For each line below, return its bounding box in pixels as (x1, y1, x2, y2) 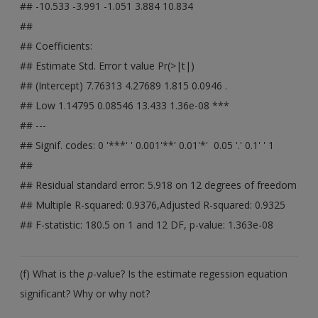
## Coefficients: (20, 38, 93, 53)
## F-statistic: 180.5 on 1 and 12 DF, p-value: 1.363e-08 (20, 217, 274, 231)
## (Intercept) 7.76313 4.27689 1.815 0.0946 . (20, 78, 228, 92)
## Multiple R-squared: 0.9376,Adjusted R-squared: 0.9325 (20, 197, 286, 212)
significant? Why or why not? (20, 286, 150, 300)
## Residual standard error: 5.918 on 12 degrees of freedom (20, 177, 297, 192)
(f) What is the (20, 266, 88, 280)
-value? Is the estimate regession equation (93, 266, 288, 280)
